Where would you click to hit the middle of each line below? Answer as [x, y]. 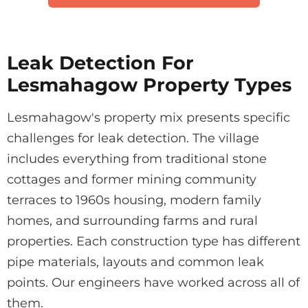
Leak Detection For [100, 63]
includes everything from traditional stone [137, 158]
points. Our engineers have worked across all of [153, 282]
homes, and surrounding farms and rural [132, 220]
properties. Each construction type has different [154, 241]
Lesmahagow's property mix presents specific [148, 117]
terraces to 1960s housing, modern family [134, 200]
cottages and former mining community [132, 179]
